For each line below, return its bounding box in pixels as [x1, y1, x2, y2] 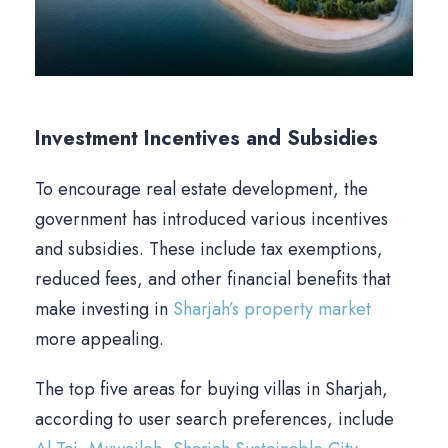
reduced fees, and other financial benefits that [35, 266, 391, 293]
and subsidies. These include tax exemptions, [35, 236, 383, 263]
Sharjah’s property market [173, 296, 371, 323]
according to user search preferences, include [35, 406, 394, 433]
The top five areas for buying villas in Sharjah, [35, 376, 388, 403]
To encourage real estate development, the [35, 176, 368, 203]
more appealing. [35, 326, 164, 353]
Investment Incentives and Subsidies [35, 124, 378, 154]
